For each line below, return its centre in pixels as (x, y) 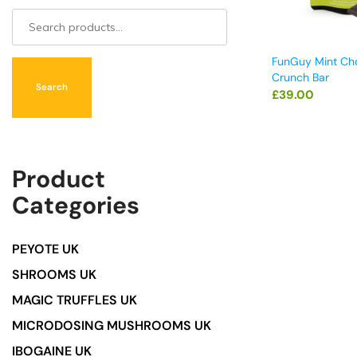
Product (59, 179)
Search (52, 88)
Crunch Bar (300, 77)
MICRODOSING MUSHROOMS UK (112, 326)
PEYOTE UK (45, 249)
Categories (76, 206)
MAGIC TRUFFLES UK (75, 300)
